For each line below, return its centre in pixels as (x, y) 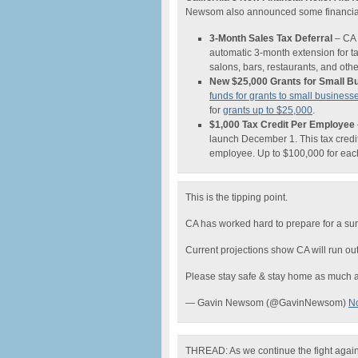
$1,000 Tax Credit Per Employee (282, 125)
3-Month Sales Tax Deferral (271, 38)
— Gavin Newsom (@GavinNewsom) (267, 303)
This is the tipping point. (237, 197)
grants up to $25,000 (268, 110)
